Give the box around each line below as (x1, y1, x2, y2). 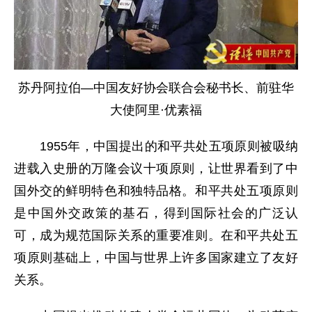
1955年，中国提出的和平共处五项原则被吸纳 (14, 139, 298, 153)
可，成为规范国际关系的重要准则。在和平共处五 (14, 228, 298, 242)
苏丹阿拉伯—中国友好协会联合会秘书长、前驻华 (18, 80, 294, 95)
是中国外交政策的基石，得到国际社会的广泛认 (14, 205, 298, 220)
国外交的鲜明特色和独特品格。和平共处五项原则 (14, 183, 298, 198)
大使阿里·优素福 (110, 102, 202, 117)
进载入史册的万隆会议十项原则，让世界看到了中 (14, 161, 298, 175)
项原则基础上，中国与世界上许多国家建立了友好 (14, 250, 298, 265)
